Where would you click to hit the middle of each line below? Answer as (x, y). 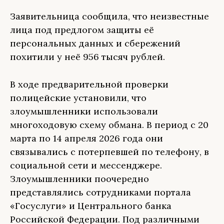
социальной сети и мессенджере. (86, 165)
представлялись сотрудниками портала (100, 192)
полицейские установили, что (78, 98)
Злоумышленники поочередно (79, 179)
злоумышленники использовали (84, 111)
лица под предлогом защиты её (82, 30)
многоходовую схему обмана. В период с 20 (109, 125)
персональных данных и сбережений (95, 43)
